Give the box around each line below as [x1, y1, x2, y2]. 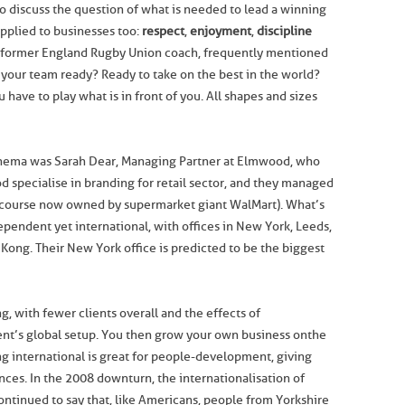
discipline [257, 24, 312, 39]
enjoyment [190, 24, 251, 39]
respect [142, 24, 184, 39]
